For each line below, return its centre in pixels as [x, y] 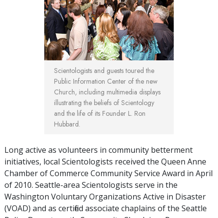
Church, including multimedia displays [107, 92]
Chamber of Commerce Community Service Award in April [109, 173]
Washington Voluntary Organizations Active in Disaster [105, 196]
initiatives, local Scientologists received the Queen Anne [105, 161]
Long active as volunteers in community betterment [99, 150]
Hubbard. [67, 124]
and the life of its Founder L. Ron [100, 113]
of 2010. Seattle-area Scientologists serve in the [91, 185]
